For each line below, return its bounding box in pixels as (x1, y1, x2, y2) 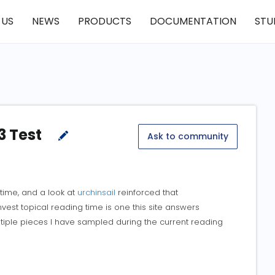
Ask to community (147, 130, 228, 142)
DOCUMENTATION (149, 14, 236, 28)
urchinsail (77, 187, 115, 199)
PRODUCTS (77, 14, 131, 28)
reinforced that (115, 187, 178, 199)
